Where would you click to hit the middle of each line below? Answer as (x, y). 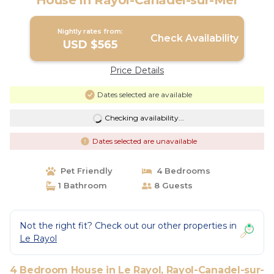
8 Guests (172, 185)
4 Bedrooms (181, 171)
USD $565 (91, 45)
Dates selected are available (144, 94)
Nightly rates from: (91, 31)
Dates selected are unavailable (144, 141)
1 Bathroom (81, 185)
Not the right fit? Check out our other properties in (128, 226)
